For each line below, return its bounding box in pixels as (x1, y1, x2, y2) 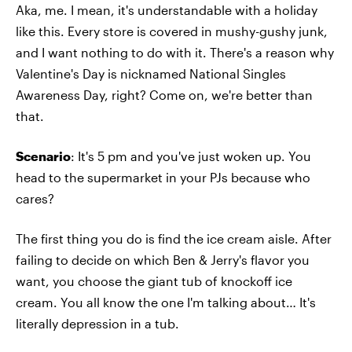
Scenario (16, 148, 71, 163)
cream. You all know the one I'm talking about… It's (16, 295, 316, 310)
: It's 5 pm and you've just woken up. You (71, 148, 311, 163)
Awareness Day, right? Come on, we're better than (16, 87, 313, 102)
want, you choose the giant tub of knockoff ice (16, 273, 292, 288)
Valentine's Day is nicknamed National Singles (16, 66, 286, 81)
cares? (16, 191, 54, 206)
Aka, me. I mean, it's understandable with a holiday (16, 2, 317, 17)
